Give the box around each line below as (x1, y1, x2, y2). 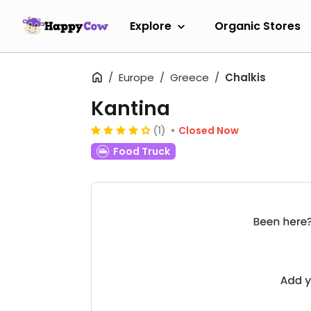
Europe (119, 70, 154, 85)
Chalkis (225, 70, 266, 85)
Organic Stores (215, 17, 301, 34)
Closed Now (178, 124, 239, 137)
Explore (130, 17, 171, 34)
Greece (170, 70, 209, 85)
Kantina (91, 95, 170, 122)
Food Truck (113, 144, 170, 158)
